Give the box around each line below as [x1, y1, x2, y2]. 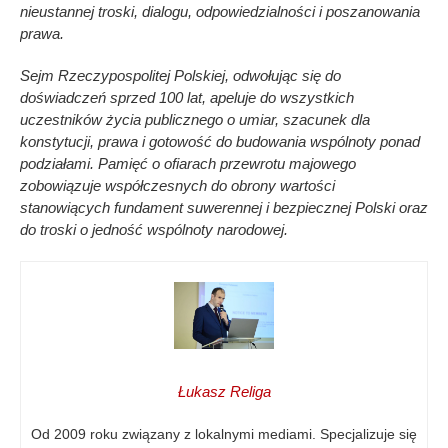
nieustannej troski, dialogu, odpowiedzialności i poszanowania [20, 3, 420, 21]
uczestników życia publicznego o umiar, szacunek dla [20, 111, 370, 129]
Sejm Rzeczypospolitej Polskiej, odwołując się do [20, 67, 341, 85]
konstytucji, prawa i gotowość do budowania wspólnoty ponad [20, 133, 420, 151]
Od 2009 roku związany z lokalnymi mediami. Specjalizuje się [31, 425, 417, 442]
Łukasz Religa [177, 382, 271, 400]
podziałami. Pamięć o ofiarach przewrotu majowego [20, 155, 356, 173]
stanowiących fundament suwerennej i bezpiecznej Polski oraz [20, 199, 428, 217]
